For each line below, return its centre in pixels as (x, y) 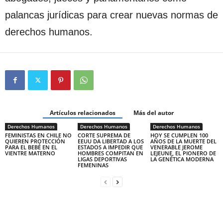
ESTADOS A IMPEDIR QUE (110, 147)
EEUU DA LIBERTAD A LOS (111, 141)
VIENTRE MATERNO (30, 153)
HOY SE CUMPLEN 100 (179, 135)
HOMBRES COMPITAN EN (110, 153)
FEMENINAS (93, 165)
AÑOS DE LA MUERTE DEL (183, 141)
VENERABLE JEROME (176, 147)
